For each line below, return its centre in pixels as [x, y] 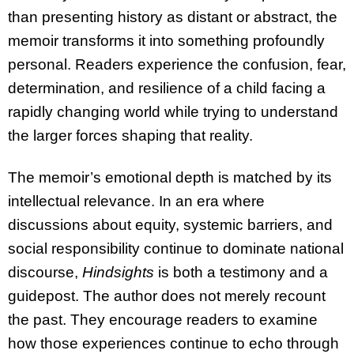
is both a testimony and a [241, 272]
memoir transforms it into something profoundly [166, 41]
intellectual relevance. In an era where [136, 201]
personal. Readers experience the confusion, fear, [177, 65]
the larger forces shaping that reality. [130, 136]
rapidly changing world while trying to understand [173, 112]
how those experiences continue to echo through [173, 343]
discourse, [45, 272]
